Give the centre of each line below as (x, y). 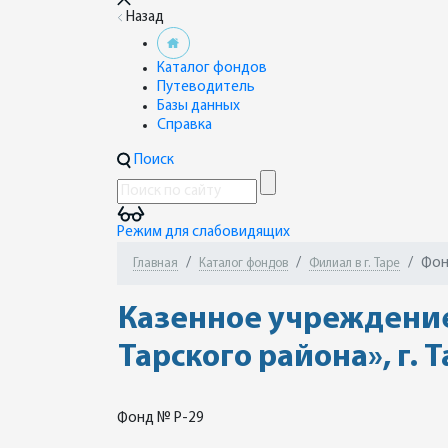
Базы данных (198, 106)
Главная (155, 263)
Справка (184, 125)
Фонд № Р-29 (160, 418)
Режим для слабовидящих (203, 232)
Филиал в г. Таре (354, 263)
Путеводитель (206, 87)
